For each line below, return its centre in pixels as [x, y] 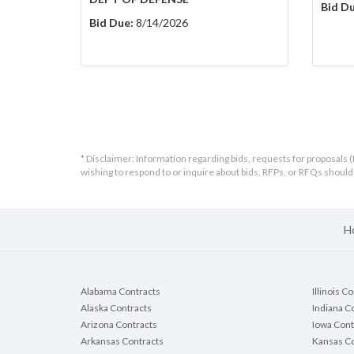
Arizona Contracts [119, 325]
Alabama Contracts [121, 292]
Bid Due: [111, 23]
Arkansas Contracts [122, 341]
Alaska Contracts [116, 308]
